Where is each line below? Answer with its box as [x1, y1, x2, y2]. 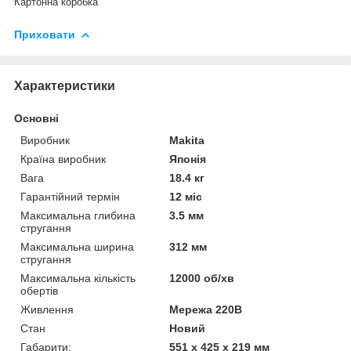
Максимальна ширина [20, 240, 134, 253]
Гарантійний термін [20, 190, 120, 203]
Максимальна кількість [20, 271, 136, 284]
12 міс [169, 190, 203, 203]
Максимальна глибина [20, 208, 136, 222]
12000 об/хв [169, 271, 235, 284]
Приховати [14, 27, 75, 41]
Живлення [20, 302, 74, 316]
